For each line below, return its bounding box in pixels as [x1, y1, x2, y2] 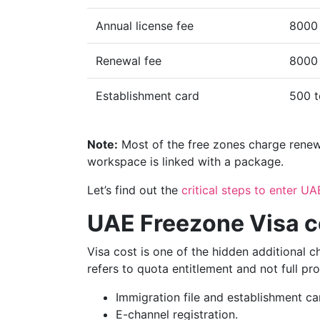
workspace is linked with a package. [87, 154, 284, 169]
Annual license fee [96, 19, 194, 33]
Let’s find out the [87, 183, 181, 197]
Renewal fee [96, 54, 161, 68]
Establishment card [96, 89, 199, 103]
